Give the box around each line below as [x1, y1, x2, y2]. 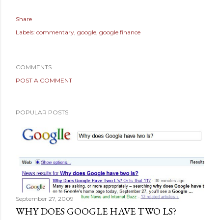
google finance [99, 28, 140, 36]
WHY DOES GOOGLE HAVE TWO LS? [16, 204, 176, 218]
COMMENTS [16, 63, 52, 71]
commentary [36, 28, 74, 36]
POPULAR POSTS [16, 109, 68, 116]
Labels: [16, 28, 35, 36]
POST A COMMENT [16, 77, 72, 84]
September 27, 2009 [16, 194, 74, 202]
